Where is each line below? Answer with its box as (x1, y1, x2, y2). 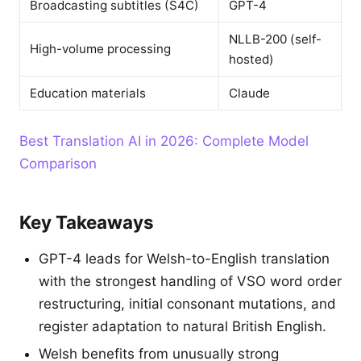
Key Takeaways (19, 211, 154, 233)
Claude (229, 85, 270, 101)
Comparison (19, 156, 97, 172)
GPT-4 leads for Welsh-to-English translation (39, 251, 330, 267)
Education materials (30, 85, 146, 101)
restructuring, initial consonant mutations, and (39, 296, 336, 312)
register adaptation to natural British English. (39, 318, 326, 334)
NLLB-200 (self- (229, 31, 322, 47)
